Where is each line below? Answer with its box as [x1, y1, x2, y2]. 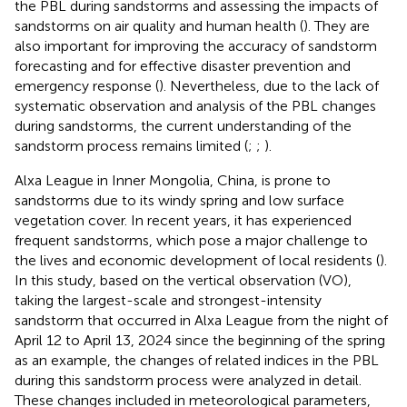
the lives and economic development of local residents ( [15, 251, 380, 269]
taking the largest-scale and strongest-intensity [15, 291, 322, 309]
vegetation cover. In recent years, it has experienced [15, 211, 352, 229]
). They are [303, 16, 370, 35]
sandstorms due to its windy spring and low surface [15, 191, 344, 209]
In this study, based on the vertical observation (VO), [15, 271, 352, 289]
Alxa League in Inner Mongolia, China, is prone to [15, 171, 331, 189]
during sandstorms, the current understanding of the [15, 116, 352, 134]
